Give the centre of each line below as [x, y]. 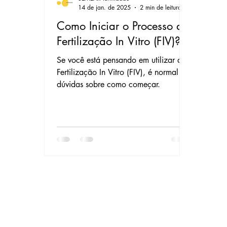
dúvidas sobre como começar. [109, 85]
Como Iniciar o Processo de [123, 26]
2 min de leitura [161, 8]
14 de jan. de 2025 [105, 8]
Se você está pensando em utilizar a [120, 60]
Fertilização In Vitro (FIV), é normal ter [123, 72]
